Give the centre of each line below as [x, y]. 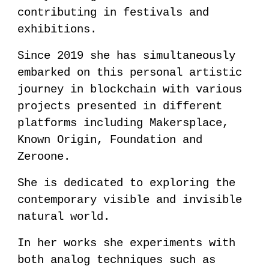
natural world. [67, 217]
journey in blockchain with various [130, 90]
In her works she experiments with [127, 243]
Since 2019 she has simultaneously [127, 56]
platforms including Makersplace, [123, 123]
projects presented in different [120, 107]
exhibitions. [57, 30]
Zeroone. [44, 157]
